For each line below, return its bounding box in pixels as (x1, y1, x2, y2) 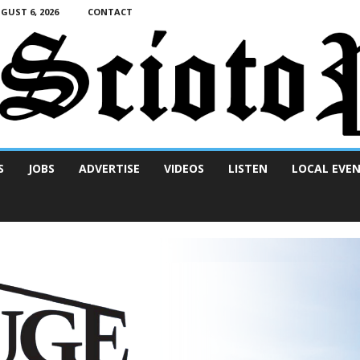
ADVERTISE (78, 161, 140, 177)
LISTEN (227, 161, 268, 177)
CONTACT (87, 6, 133, 18)
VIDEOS (163, 161, 204, 177)
